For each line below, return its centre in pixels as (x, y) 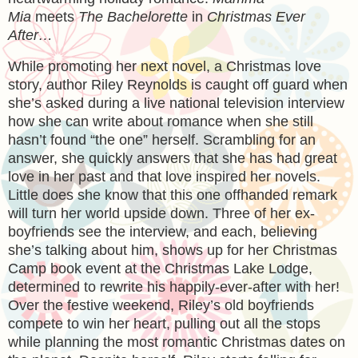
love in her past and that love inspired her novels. (164, 176)
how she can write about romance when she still (161, 121)
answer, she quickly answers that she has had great (173, 158)
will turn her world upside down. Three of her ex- (161, 213)
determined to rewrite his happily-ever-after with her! (174, 286)
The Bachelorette (135, 17)
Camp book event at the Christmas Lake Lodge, (160, 268)
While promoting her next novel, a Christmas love (165, 66)
